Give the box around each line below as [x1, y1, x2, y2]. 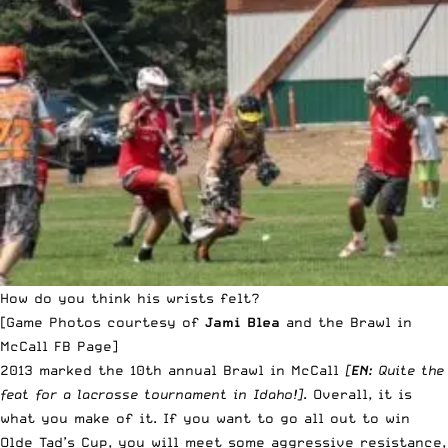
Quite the [378, 361, 444, 378]
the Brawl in [318, 313, 412, 330]
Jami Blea [205, 313, 280, 330]
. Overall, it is [303, 385, 412, 402]
